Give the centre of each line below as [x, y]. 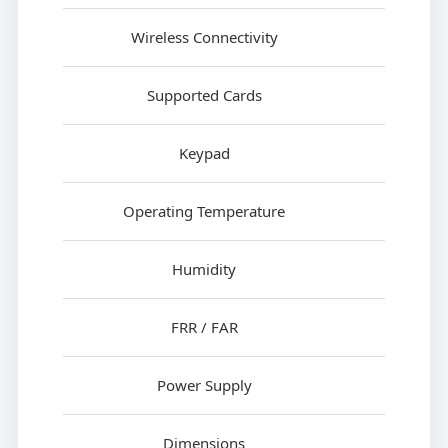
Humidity [204, 269]
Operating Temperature [204, 211]
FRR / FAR [204, 327]
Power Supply [204, 385]
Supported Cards [204, 95]
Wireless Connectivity [204, 37]
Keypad [204, 153]
